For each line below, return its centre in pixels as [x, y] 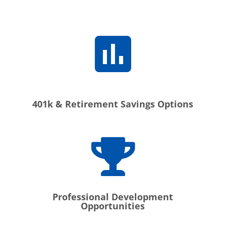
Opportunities [113, 206]
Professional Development [113, 197]
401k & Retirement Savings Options [113, 104]
